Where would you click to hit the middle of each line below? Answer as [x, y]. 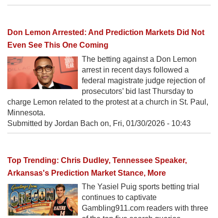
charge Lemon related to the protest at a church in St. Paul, [108, 102]
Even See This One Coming [58, 45]
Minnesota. [26, 112]
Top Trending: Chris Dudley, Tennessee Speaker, [97, 160]
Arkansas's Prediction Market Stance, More [87, 173]
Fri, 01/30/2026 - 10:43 [152, 123]
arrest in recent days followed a [135, 70]
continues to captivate [119, 197]
